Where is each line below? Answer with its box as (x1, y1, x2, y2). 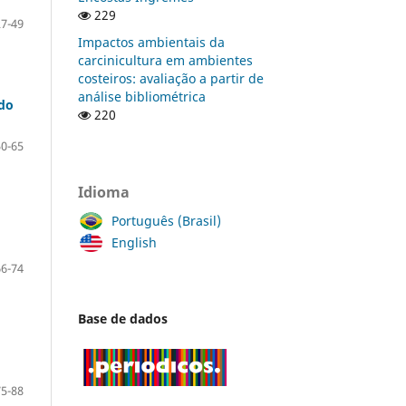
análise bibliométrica (78, 87, 206, 105)
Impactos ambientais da (78, 33, 225, 51)
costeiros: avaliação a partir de (78, 69, 264, 87)
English (111, 233, 157, 251)
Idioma (78, 181, 130, 202)
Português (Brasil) (111, 211, 221, 229)
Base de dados (78, 309, 168, 327)
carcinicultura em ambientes (78, 51, 253, 69)
